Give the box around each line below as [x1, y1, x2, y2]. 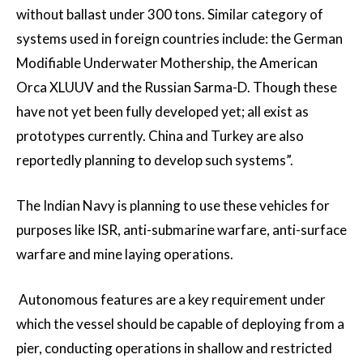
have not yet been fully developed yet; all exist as [16, 103, 309, 121]
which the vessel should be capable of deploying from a [16, 315, 344, 333]
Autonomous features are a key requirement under [16, 291, 326, 309]
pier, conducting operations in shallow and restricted [16, 340, 332, 357]
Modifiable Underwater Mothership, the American [16, 54, 318, 72]
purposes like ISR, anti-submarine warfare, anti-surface [16, 221, 347, 239]
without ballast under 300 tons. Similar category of [16, 6, 323, 23]
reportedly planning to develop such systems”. [16, 152, 293, 169]
